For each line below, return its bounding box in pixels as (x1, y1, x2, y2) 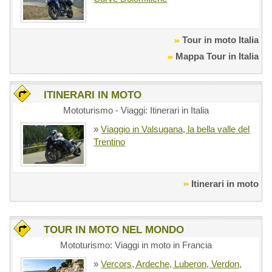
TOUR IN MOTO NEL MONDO (44, 223, 185, 236)
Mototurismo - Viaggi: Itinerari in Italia (63, 105, 209, 116)
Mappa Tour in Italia (175, 51, 259, 62)
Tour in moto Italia (182, 35, 259, 46)
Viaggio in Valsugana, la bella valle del (101, 124, 250, 135)
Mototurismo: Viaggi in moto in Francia (59, 239, 212, 250)
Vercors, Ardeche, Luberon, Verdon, (101, 258, 242, 269)
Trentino (93, 137, 126, 148)
